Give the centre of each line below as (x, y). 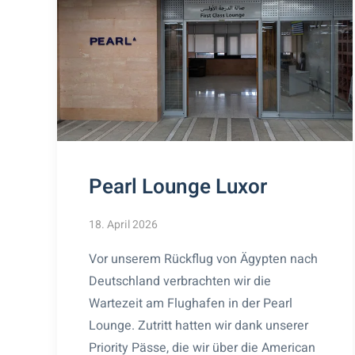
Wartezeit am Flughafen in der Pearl (191, 303)
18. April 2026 (123, 224)
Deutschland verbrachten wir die (180, 281)
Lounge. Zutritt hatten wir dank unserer (198, 325)
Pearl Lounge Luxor (178, 187)
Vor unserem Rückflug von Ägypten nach (203, 259)
